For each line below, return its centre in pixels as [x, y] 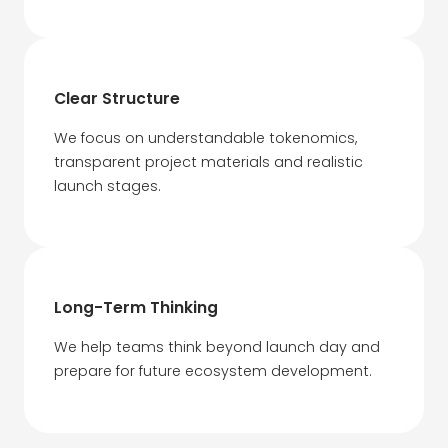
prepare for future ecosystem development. [212, 371]
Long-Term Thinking [136, 308]
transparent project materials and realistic [208, 161]
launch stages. [107, 185]
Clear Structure [117, 98]
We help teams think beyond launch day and [217, 347]
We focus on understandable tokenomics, [205, 137]
